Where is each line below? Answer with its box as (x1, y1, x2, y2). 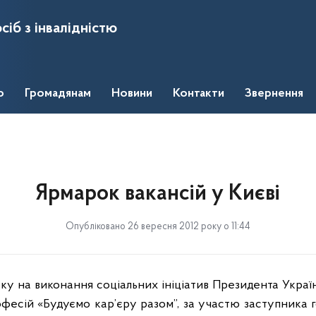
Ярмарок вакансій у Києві (36, 183, 280, 205)
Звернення (245, 87, 303, 100)
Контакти (173, 87, 224, 100)
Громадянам (25, 87, 91, 100)
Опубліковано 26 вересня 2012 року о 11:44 (66, 221, 250, 232)
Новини (111, 87, 152, 100)
